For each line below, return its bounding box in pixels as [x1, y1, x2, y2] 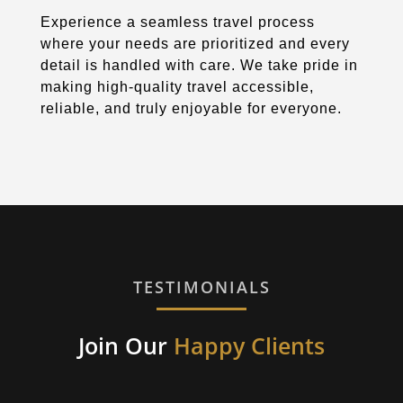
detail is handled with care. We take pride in [40, 57, 358, 73]
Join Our [78, 329, 174, 361]
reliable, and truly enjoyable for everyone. [40, 100, 342, 116]
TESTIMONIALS [132, 275, 271, 298]
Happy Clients [174, 329, 325, 361]
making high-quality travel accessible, [40, 78, 314, 94]
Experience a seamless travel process [40, 13, 315, 30]
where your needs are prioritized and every [40, 35, 350, 51]
